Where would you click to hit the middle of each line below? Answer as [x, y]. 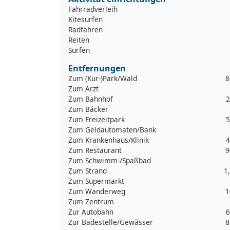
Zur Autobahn [91, 212]
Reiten [79, 40]
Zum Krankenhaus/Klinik [109, 140]
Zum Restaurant [95, 150]
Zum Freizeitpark [97, 119]
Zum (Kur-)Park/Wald [103, 78]
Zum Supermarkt [96, 181]
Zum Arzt [83, 88]
